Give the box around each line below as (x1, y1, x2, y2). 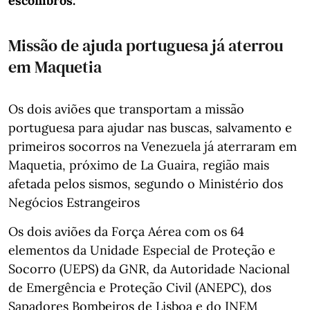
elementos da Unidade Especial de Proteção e (8, 241, 275, 258)
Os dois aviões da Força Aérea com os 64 (8, 223, 244, 239)
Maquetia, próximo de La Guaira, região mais (8, 156, 269, 173)
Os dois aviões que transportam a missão (8, 100, 244, 117)
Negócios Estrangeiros (8, 194, 140, 210)
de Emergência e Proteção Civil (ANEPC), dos (8, 279, 271, 295)
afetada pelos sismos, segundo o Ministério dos (8, 175, 283, 192)
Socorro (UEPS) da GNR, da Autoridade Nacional (8, 260, 290, 277)
